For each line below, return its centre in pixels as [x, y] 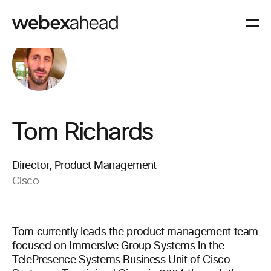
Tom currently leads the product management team [135, 232]
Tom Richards [83, 132]
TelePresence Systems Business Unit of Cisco [121, 260]
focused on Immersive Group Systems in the [118, 246]
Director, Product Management [84, 166]
